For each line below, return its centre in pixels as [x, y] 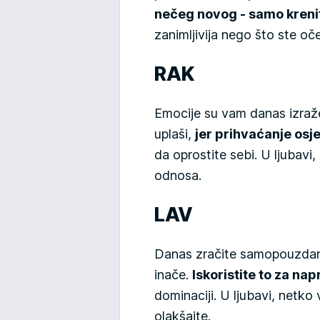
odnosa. [178, 175]
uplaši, [175, 134]
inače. [173, 274]
